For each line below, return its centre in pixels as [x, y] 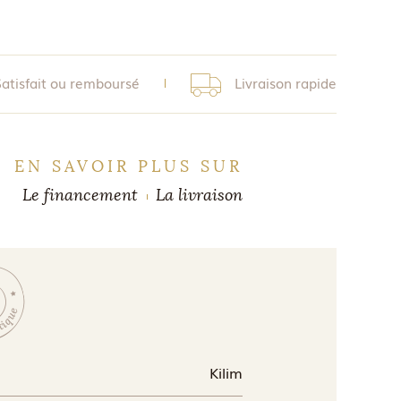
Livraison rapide [286, 82]
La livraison [199, 195]
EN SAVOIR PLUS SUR [128, 166]
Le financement [80, 195]
